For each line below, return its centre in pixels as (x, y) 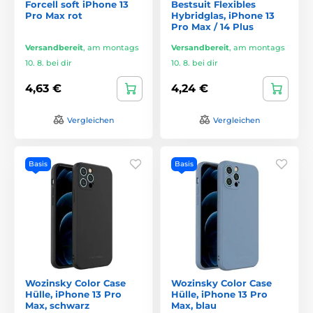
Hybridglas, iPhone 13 (223, 15)
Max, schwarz (57, 305)
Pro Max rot (54, 15)
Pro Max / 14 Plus (212, 26)
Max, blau (194, 305)
